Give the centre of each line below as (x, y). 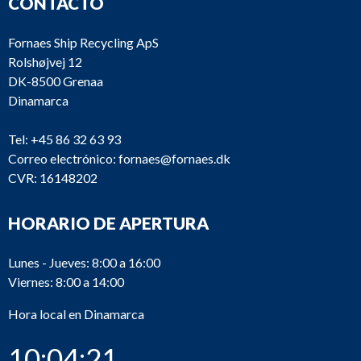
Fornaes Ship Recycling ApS (83, 42)
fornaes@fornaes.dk (174, 158)
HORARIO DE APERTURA (108, 223)
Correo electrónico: (62, 158)
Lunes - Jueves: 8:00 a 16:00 (84, 262)
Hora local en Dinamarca (76, 314)
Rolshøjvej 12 (45, 62)
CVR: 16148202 (53, 178)
